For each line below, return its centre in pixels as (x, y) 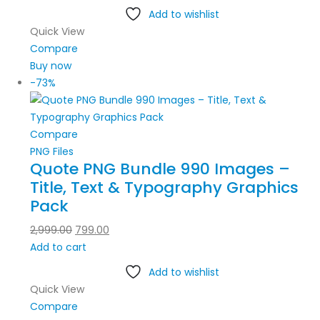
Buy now (51, 66)
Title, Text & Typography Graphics (164, 188)
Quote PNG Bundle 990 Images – (160, 169)
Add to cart (58, 247)
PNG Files (52, 152)
